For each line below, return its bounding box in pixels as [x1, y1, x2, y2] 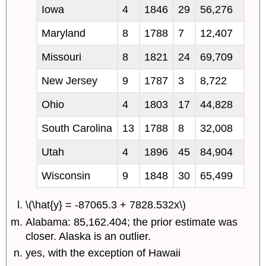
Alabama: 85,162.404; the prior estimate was [26, 216, 238, 228]
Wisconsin [41, 170, 90, 182]
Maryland [41, 27, 85, 40]
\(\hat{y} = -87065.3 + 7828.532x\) [26, 199, 186, 211]
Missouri [41, 51, 81, 64]
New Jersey [41, 75, 97, 87]
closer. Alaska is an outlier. [26, 230, 151, 242]
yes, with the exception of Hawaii [26, 247, 181, 259]
